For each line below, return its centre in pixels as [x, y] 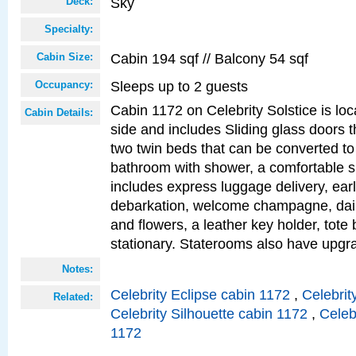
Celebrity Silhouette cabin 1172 [209, 313]
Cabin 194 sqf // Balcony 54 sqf [209, 58]
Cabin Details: [59, 112]
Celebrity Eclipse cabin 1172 [200, 294]
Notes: [77, 269]
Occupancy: [64, 85]
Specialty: [69, 29]
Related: [73, 297]
